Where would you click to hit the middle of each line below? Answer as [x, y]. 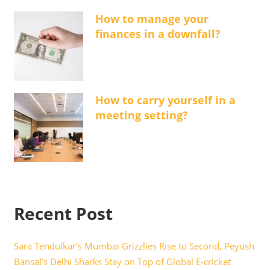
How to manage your [152, 19]
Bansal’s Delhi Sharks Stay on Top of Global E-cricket [122, 262]
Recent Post [63, 214]
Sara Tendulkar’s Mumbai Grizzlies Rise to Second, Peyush [134, 246]
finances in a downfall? [158, 34]
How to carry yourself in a [165, 100]
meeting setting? [141, 115]
